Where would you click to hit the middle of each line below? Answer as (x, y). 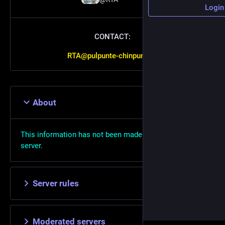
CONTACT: (113, 36)
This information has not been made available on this (110, 134)
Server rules (56, 183)
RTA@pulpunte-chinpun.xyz (113, 55)
